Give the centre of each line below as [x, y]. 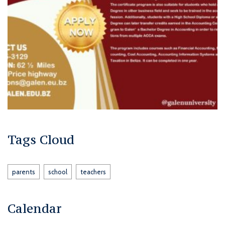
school [58, 172]
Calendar [35, 208]
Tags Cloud [41, 140]
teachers [93, 172]
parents [24, 172]
